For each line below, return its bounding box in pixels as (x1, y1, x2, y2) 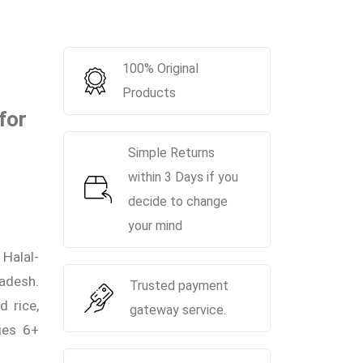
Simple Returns (127, 145, 215, 160)
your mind (127, 218, 182, 233)
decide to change (127, 194, 228, 209)
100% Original (122, 61, 199, 76)
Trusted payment (129, 278, 228, 293)
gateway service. (129, 302, 226, 318)
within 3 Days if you (127, 169, 238, 185)
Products (122, 85, 176, 100)
